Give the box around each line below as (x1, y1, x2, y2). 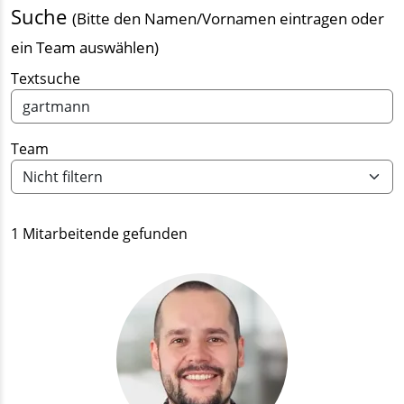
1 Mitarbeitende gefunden (11, 224, 188, 244)
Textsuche (11, 69, 80, 89)
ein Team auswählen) (11, 36, 159, 59)
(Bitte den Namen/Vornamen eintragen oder (72, 7, 384, 30)
